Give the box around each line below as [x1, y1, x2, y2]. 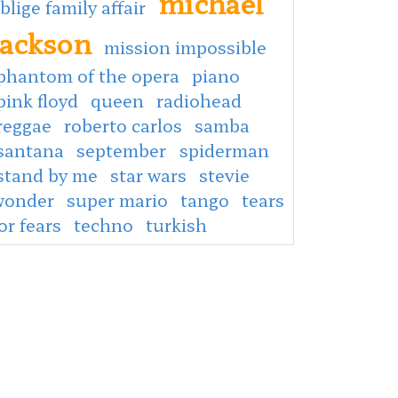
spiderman [179, 137, 269, 163]
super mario [67, 187, 168, 212]
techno [74, 211, 133, 237]
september [76, 137, 171, 163]
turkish [146, 211, 207, 237]
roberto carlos [64, 112, 182, 138]
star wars [110, 162, 187, 187]
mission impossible [104, 34, 267, 60]
